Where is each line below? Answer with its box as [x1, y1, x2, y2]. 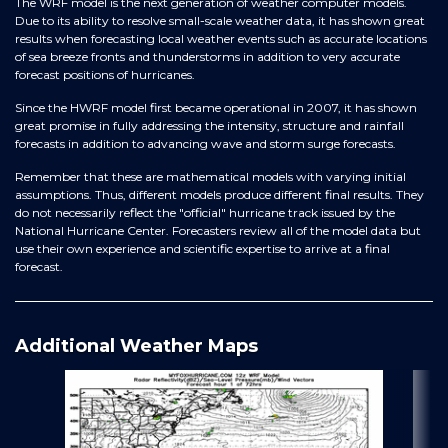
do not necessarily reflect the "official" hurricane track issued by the [15, 205, 395, 221]
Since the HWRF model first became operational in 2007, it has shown [15, 100, 417, 116]
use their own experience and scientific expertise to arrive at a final [15, 241, 390, 257]
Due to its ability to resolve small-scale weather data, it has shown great [15, 13, 425, 29]
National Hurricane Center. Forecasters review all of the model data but [15, 223, 421, 239]
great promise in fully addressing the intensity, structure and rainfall [15, 118, 404, 134]
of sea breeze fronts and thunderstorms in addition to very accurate [15, 49, 400, 65]
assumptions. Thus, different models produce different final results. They [15, 187, 424, 203]
